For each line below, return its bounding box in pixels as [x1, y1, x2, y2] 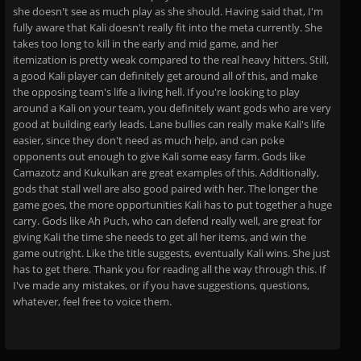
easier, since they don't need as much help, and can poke [13, 133, 284, 147]
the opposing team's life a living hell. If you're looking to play [13, 85, 300, 99]
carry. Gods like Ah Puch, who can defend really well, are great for [13, 214, 322, 228]
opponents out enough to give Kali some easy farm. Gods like [13, 149, 305, 164]
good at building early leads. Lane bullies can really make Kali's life [13, 117, 325, 131]
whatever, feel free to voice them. [13, 294, 172, 309]
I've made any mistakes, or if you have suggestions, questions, [13, 278, 309, 293]
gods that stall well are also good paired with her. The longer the [13, 181, 317, 196]
